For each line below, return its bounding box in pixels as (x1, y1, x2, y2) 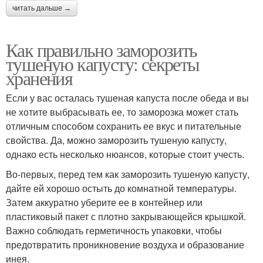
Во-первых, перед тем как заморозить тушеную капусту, (6, 167, 249, 181)
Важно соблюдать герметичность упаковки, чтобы (6, 223, 222, 237)
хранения (6, 65, 73, 90)
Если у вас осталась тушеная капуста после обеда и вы (6, 90, 249, 104)
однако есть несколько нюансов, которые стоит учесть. (6, 147, 244, 161)
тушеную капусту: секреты (6, 50, 200, 76)
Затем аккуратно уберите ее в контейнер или (6, 195, 203, 209)
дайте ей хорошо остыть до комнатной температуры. (6, 181, 237, 195)
